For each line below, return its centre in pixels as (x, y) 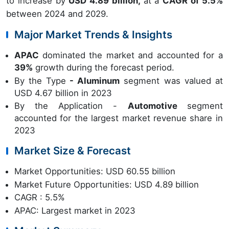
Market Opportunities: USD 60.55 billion (95, 171)
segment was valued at (171, 81)
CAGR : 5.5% (40, 198)
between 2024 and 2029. (57, 14)
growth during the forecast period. (104, 67)
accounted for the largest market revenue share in (119, 118)
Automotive (157, 106)
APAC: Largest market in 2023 (75, 210)
